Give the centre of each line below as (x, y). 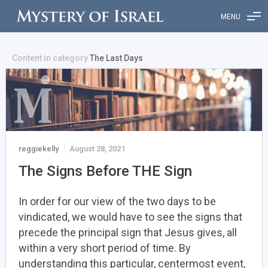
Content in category (51, 58)
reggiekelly (39, 148)
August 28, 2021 (97, 148)
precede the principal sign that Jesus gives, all (128, 232)
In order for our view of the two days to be (117, 201)
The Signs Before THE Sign (105, 171)
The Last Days (116, 58)
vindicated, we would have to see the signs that (130, 217)
